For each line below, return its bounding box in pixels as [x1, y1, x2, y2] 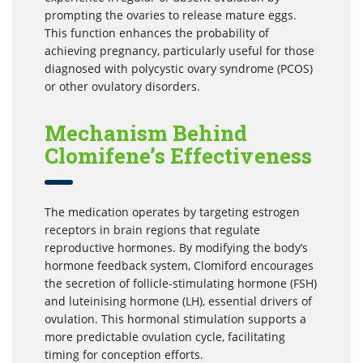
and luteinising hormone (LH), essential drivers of [45, 293, 312, 309]
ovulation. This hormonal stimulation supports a [45, 310, 306, 327]
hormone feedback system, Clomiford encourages [45, 257, 314, 273]
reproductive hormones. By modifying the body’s [45, 239, 308, 255]
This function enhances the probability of [45, 24, 269, 41]
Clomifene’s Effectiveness [45, 141, 312, 169]
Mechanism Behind [45, 118, 248, 147]
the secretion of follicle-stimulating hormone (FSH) [45, 275, 317, 291]
